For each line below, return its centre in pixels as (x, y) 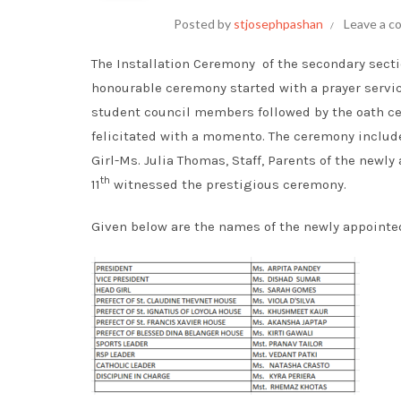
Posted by (204, 24)
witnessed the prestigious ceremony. (228, 184)
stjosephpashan (278, 24)
